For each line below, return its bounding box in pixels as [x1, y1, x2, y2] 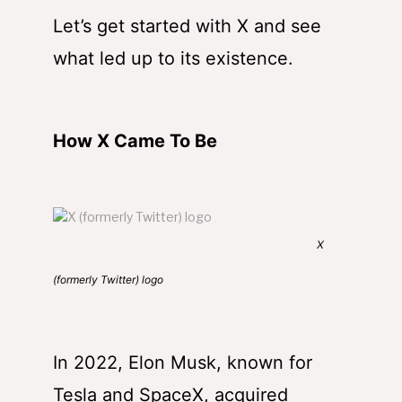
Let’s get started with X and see [53, 15, 321, 38]
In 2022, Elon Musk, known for [53, 352, 312, 374]
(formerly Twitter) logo [53, 273, 163, 287]
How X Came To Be [53, 130, 217, 153]
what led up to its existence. [53, 48, 293, 70]
